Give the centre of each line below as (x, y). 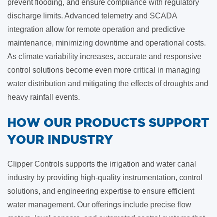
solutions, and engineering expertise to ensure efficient (101, 191)
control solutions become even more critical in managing (104, 70)
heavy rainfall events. (44, 97)
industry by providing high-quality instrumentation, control (105, 178)
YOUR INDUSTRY (60, 139)
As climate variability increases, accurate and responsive (104, 56)
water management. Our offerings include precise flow (99, 205)
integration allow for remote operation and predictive (96, 29)
